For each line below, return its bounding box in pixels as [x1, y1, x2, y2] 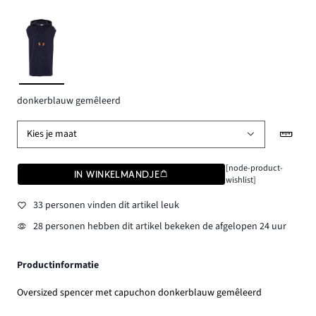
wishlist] [225, 173, 256, 186]
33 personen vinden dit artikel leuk [32, 198, 179, 213]
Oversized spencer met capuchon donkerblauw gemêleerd [17, 285, 262, 300]
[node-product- [225, 161, 283, 174]
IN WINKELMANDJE [74, 168, 160, 180]
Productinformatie [17, 257, 99, 272]
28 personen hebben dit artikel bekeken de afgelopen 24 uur [32, 219, 286, 233]
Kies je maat [27, 127, 78, 142]
